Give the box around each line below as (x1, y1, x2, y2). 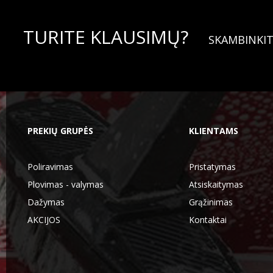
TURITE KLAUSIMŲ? (23, 24, 193, 49)
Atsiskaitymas (188, 179, 243, 190)
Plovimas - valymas (27, 179, 104, 190)
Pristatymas (188, 161, 236, 172)
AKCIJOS (27, 214, 60, 225)
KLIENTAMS (188, 125, 238, 136)
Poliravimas (27, 161, 73, 172)
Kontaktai (188, 214, 227, 225)
